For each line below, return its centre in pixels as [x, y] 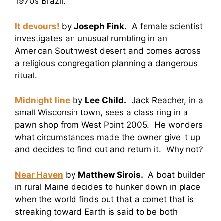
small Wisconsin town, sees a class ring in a [101, 113]
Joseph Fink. [100, 26]
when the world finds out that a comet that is [104, 199]
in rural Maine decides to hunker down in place [108, 187]
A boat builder [174, 174]
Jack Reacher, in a [165, 100]
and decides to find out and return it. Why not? [109, 150]
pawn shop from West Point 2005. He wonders [109, 125]
